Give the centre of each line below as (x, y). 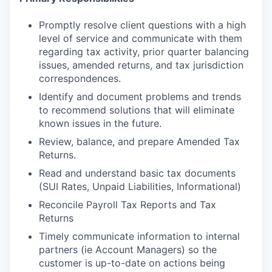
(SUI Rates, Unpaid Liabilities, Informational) (140, 186)
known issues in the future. (100, 123)
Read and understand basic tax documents (137, 173)
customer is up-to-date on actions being (132, 263)
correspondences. (80, 78)
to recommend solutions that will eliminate (137, 110)
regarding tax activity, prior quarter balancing (144, 52)
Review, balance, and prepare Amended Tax (139, 141)
